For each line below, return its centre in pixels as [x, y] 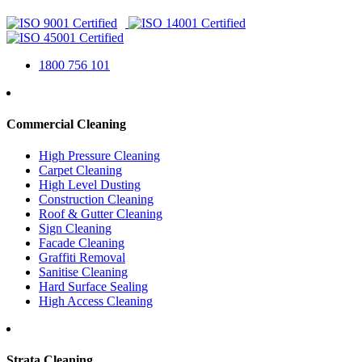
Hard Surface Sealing [93, 287]
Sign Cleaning [75, 229]
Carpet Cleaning [80, 170]
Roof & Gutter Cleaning [101, 214]
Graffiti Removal [82, 258]
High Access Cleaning [96, 301]
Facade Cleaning [82, 243]
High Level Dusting [90, 185]
